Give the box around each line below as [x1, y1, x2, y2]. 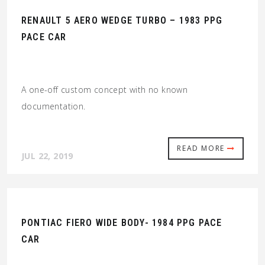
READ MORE [177, 143, 228, 154]
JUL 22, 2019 [21, 150, 73, 162]
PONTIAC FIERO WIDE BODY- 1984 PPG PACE [21, 217, 222, 229]
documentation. [21, 101, 86, 112]
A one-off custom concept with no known [21, 84, 188, 96]
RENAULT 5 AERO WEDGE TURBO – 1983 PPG [21, 15, 223, 27]
